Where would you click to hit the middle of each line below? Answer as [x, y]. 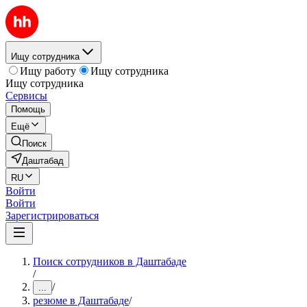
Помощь [28, 109]
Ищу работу [48, 71]
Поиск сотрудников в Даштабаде [110, 261]
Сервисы [26, 96]
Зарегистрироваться [52, 216]
